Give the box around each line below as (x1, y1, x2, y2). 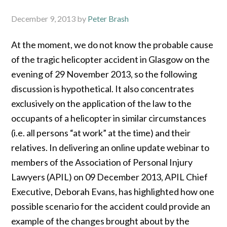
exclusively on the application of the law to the (11, 98, 192, 109)
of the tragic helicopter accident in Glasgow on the (11, 54, 210, 65)
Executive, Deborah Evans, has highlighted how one (11, 186, 215, 197)
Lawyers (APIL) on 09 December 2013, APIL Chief (11, 171, 208, 182)
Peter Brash (88, 14, 129, 23)
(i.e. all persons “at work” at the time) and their (11, 127, 191, 138)
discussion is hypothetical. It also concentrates (11, 83, 195, 94)
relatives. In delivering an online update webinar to (11, 142, 210, 153)
